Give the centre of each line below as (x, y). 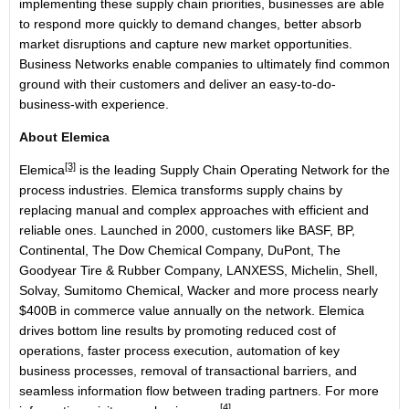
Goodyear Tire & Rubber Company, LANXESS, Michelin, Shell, (199, 270)
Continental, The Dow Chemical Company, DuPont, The (180, 250)
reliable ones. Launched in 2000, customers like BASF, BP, (187, 230)
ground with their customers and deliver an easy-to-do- (178, 84)
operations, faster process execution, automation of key (179, 351)
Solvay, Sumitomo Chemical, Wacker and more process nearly (199, 290)
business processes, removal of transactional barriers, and (188, 371)
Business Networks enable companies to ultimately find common (204, 64)
